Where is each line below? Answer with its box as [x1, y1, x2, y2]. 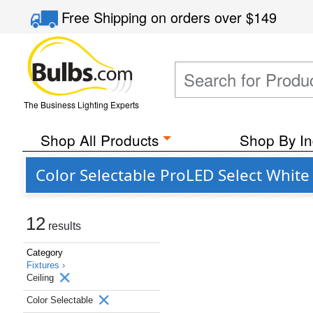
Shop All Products [40, 129, 159, 150]
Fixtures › [27, 260, 65, 270]
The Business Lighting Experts [23, 99, 139, 110]
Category [27, 247, 63, 258]
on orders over [151, 7, 247, 27]
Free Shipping [61, 7, 152, 27]
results [45, 220, 81, 232]
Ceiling [27, 272, 57, 283]
